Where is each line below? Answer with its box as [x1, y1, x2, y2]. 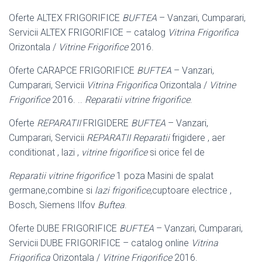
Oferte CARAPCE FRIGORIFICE [9, 64, 137, 76]
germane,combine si [9, 184, 95, 196]
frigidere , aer [170, 132, 225, 143]
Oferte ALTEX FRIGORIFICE [9, 12, 122, 23]
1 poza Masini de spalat [114, 170, 213, 181]
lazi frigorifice [95, 184, 150, 196]
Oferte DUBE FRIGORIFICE [9, 222, 119, 234]
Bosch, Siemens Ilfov [9, 199, 98, 211]
